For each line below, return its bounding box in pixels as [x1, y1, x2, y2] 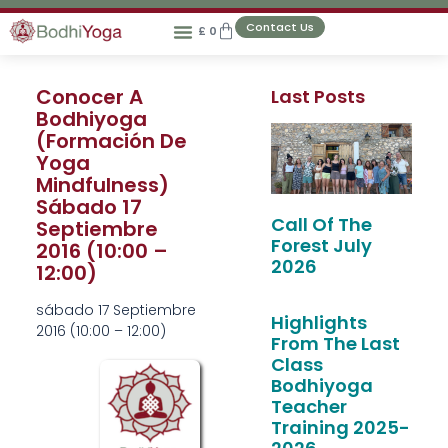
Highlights [270, 310, 367, 335]
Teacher [270, 394, 347, 419]
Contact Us [246, 19, 315, 36]
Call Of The [270, 212, 372, 237]
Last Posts [270, 84, 365, 110]
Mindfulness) [35, 171, 169, 200]
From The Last [270, 331, 400, 356]
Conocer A [35, 83, 143, 112]
